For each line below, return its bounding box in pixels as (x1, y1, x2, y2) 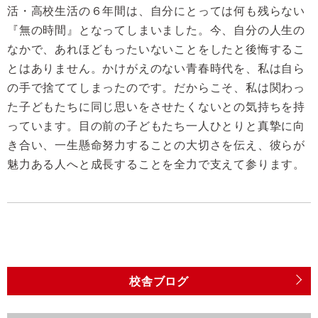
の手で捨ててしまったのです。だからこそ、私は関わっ (7, 80, 305, 95)
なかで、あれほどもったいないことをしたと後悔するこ (7, 42, 305, 57)
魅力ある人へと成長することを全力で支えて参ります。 (7, 157, 305, 172)
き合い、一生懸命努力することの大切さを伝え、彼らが (7, 138, 305, 153)
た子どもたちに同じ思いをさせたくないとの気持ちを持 (7, 99, 305, 114)
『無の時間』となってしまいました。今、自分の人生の (7, 23, 305, 38)
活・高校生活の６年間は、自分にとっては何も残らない (7, 4, 305, 18)
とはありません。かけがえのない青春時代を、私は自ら (7, 61, 305, 76)
